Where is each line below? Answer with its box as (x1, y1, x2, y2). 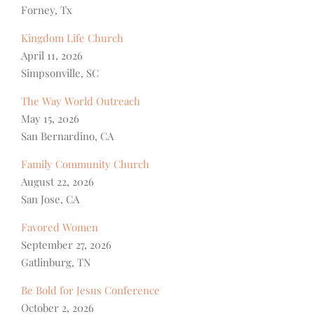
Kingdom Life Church (21, 30, 123, 45)
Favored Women (21, 219, 98, 234)
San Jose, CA (21, 191, 79, 206)
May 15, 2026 (21, 111, 79, 125)
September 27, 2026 (21, 237, 111, 252)
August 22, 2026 (21, 174, 94, 189)
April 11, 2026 (21, 48, 83, 62)
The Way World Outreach (21, 93, 140, 108)
